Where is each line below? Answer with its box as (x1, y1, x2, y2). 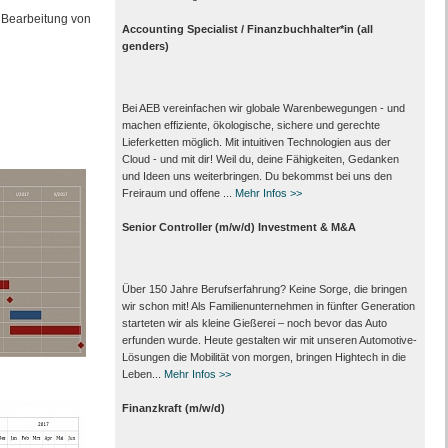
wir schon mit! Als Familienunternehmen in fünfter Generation (121, 300, 415, 312)
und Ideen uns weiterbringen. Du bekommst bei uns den (121, 170, 392, 182)
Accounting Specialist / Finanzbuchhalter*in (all (121, 23, 373, 35)
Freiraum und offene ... (121, 187, 235, 199)
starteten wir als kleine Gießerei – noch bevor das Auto (121, 317, 387, 329)
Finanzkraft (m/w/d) (121, 402, 225, 414)
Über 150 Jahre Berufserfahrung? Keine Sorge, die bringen (121, 283, 407, 295)
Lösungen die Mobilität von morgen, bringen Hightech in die (121, 351, 406, 363)
